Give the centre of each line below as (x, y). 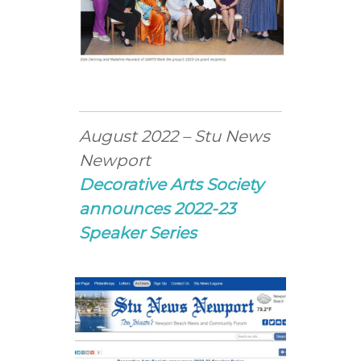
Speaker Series (138, 233)
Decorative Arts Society (172, 185)
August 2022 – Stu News (175, 136)
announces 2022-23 (158, 209)
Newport (115, 160)
